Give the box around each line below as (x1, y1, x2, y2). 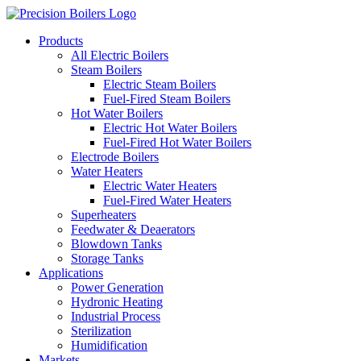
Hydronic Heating (71, 295, 163, 309)
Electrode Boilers (71, 150, 159, 164)
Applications (39, 266, 103, 280)
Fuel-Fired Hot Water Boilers (103, 135, 251, 149)
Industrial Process (71, 309, 160, 323)
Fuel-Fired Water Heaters (103, 193, 231, 207)
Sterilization (71, 324, 131, 338)
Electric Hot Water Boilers (103, 121, 237, 135)
